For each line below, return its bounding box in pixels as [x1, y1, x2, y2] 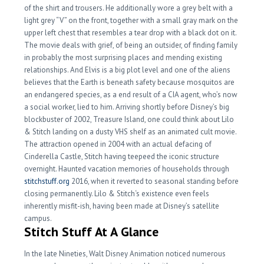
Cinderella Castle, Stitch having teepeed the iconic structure [24, 151, 220, 161]
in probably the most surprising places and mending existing [24, 52, 223, 62]
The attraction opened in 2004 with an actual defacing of [24, 139, 212, 149]
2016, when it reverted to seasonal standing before [70, 176, 239, 186]
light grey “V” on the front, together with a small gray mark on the [24, 15, 239, 25]
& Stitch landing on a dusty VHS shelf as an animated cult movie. [24, 127, 237, 137]
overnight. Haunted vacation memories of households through [24, 164, 230, 174]
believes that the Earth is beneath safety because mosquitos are [24, 77, 235, 87]
